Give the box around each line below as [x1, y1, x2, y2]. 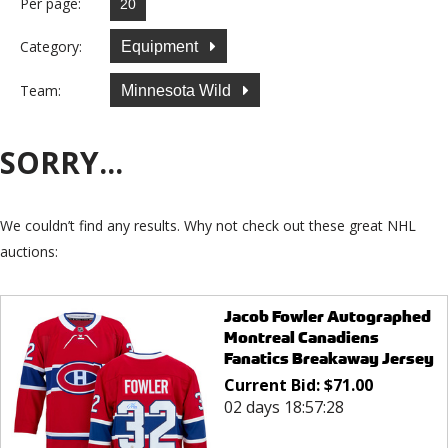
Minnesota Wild [121, 81, 235, 99]
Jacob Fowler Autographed [223, 306, 431, 328]
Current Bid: [223, 374, 324, 397]
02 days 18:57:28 [223, 396, 344, 419]
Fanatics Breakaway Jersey [223, 348, 434, 370]
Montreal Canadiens [223, 327, 379, 349]
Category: [20, 36, 82, 56]
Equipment [121, 37, 202, 55]
